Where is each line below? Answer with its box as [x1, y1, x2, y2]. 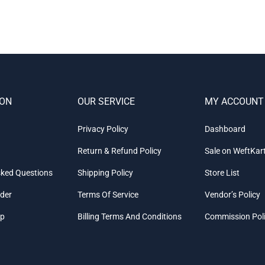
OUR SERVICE [77, 96, 135, 108]
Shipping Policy [77, 168, 134, 178]
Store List [205, 168, 240, 178]
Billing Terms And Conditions [77, 212, 182, 222]
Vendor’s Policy [205, 190, 261, 200]
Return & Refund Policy [77, 146, 162, 156]
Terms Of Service [77, 190, 139, 200]
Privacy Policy [77, 124, 129, 134]
